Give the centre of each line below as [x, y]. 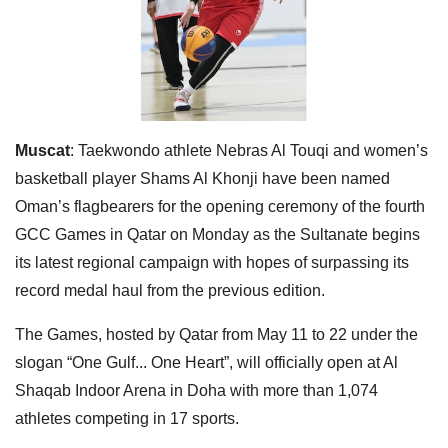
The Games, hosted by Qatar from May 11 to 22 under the [216, 334]
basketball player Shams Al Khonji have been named [202, 178]
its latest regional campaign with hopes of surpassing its [212, 262]
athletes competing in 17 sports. [127, 418]
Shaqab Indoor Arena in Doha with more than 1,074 [196, 390]
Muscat [42, 150]
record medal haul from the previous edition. [170, 290]
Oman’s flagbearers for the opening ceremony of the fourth [220, 206]
